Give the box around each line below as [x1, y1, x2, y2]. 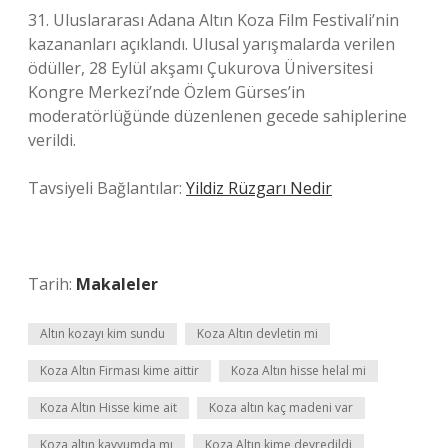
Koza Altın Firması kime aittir [40, 362, 199, 379]
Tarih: [28, 273, 76, 295]
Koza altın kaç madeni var [209, 399, 353, 416]
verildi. [28, 129, 76, 151]
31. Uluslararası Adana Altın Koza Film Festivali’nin [28, 9, 399, 31]
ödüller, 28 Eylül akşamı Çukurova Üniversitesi [28, 57, 373, 79]
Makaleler [76, 273, 158, 295]
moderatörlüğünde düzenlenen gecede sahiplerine [28, 105, 407, 127]
